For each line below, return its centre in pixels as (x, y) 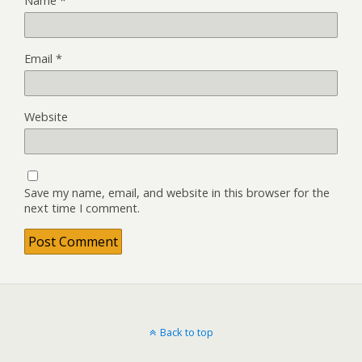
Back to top (186, 333)
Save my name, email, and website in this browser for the (177, 193)
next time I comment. (82, 208)
